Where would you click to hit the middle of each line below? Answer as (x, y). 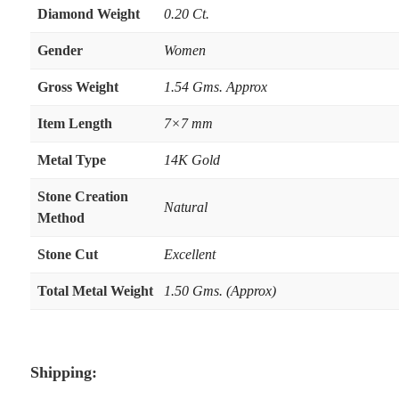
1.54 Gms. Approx (215, 86)
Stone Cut (67, 254)
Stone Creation (82, 196)
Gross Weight (77, 86)
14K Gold (191, 159)
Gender (60, 50)
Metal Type (71, 159)
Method (61, 217)
